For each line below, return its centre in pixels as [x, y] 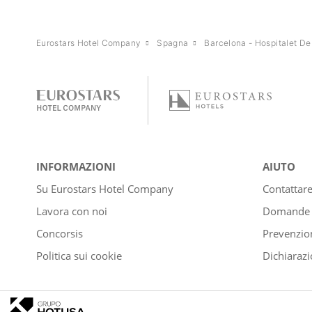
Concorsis [60, 234]
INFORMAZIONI [76, 167]
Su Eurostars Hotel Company [105, 189]
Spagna [173, 43]
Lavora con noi [72, 211]
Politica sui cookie [79, 256]
